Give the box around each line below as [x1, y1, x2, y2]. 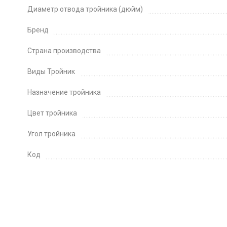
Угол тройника [27, 130, 75, 138]
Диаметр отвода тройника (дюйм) [27, 5, 143, 13]
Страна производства [27, 47, 101, 55]
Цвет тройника [27, 109, 77, 117]
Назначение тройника [27, 88, 101, 96]
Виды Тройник [27, 67, 75, 75]
